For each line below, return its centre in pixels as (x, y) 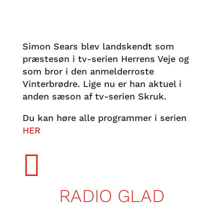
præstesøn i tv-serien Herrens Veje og (105, 59)
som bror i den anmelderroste (88, 71)
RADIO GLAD (112, 196)
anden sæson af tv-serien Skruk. (94, 96)
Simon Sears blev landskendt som (98, 46)
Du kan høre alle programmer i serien (104, 118)
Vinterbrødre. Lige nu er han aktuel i (102, 84)
